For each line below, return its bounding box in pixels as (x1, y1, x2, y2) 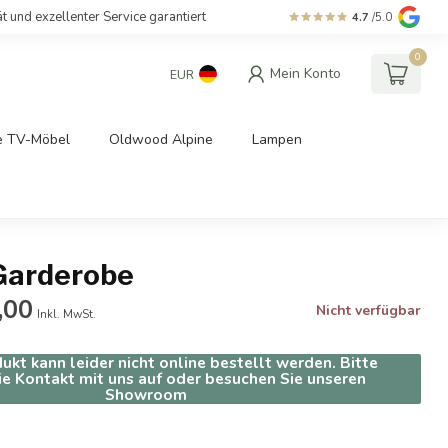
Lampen (252, 130, 302, 149)
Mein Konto (270, 64, 341, 83)
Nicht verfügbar (315, 301, 421, 320)
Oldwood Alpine (109, 130, 213, 149)
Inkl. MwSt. (37, 307, 97, 322)
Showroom (104, 384, 187, 405)
